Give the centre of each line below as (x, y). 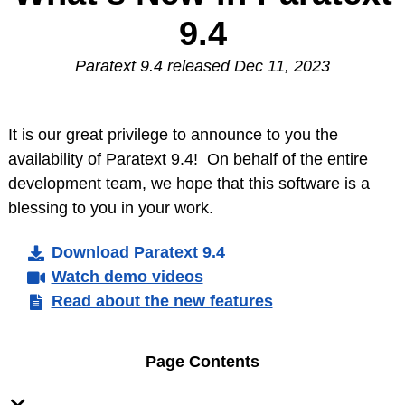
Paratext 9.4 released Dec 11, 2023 (202, 66)
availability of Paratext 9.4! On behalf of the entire (188, 159)
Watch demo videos (127, 277)
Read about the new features (162, 301)
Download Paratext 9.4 (138, 252)
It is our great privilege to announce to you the (173, 135)
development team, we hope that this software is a (189, 184)
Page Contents (202, 362)
